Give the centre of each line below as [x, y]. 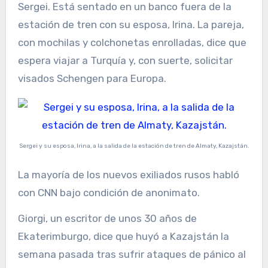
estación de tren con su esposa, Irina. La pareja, [131, 24]
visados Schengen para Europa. [92, 78]
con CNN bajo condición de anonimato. [109, 193]
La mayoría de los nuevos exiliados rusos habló [128, 175]
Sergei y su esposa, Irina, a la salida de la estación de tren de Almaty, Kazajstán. [134, 146]
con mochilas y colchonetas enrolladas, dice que [132, 42]
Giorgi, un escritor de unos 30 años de [107, 219]
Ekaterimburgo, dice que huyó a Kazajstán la [123, 237]
